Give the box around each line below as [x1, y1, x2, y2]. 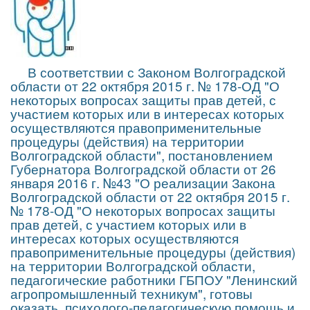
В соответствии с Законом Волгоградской [10, 62, 286, 81]
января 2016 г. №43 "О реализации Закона [10, 172, 275, 192]
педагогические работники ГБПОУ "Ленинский [10, 269, 298, 289]
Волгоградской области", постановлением [10, 145, 273, 164]
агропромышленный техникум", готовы [10, 283, 253, 302]
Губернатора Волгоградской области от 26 [10, 158, 276, 178]
